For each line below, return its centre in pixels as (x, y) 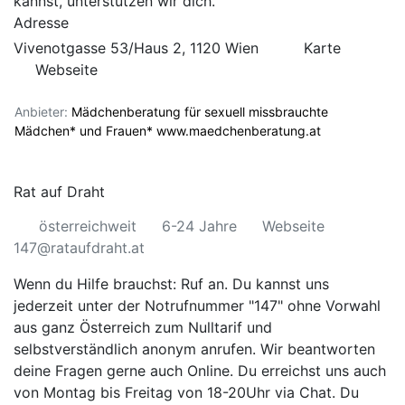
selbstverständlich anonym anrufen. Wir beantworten (194, 349)
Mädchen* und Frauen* (84, 131)
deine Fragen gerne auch (100, 371)
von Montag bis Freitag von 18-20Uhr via (156, 392)
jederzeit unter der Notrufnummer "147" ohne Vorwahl (197, 306)
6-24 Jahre (199, 226)
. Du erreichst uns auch (308, 371)
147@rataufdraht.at (79, 248)
